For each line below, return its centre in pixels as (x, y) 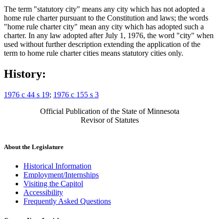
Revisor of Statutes (109, 120)
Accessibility (43, 192)
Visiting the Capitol (53, 183)
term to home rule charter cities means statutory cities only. (94, 53)
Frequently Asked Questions (67, 201)
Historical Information (57, 166)
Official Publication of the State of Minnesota (109, 111)
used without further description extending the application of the (102, 44)
